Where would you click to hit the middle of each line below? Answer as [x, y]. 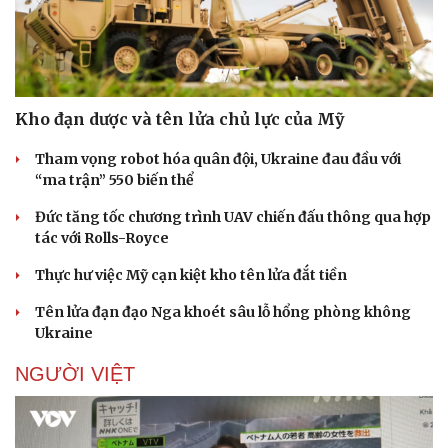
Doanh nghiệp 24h [79, 26]
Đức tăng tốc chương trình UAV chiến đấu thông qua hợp [233, 217]
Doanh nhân [60, 47]
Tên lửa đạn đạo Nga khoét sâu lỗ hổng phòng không [223, 312]
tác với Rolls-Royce [102, 238]
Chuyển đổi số [287, 68]
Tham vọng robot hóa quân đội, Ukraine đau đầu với [218, 159]
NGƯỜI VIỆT [75, 374]
